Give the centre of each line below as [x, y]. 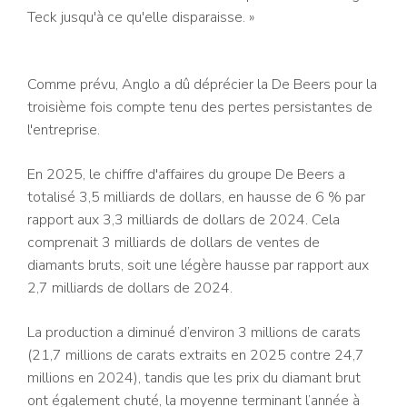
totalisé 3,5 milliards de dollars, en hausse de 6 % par [196, 198]
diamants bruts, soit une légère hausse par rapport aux [198, 266]
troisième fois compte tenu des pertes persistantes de [200, 108]
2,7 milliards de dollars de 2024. [130, 288]
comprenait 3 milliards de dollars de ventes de [174, 243]
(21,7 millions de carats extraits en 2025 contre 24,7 [196, 356]
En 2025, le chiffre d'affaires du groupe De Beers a [186, 175]
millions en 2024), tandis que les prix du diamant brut [194, 378]
